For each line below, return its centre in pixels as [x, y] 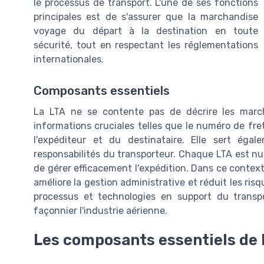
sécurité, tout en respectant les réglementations [146, 45]
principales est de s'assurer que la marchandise [146, 16]
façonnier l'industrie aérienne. [100, 210]
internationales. [69, 59]
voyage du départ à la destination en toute [146, 31]
